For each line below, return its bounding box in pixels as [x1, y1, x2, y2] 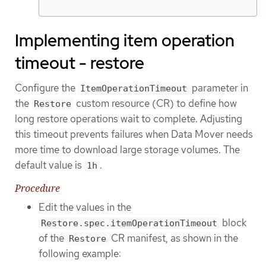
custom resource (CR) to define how [74, 97, 237, 110]
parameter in [189, 81, 248, 95]
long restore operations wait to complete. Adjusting [15, 112, 242, 126]
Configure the [15, 81, 78, 95]
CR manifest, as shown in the [109, 232, 238, 245]
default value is [15, 159, 84, 172]
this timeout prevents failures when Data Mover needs [15, 128, 253, 141]
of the [39, 232, 66, 245]
